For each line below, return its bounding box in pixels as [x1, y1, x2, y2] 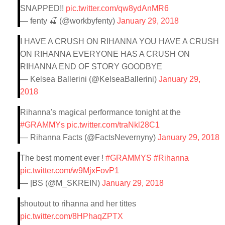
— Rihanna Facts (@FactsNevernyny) [20, 133, 158, 142]
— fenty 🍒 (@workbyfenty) [20, 16, 117, 25]
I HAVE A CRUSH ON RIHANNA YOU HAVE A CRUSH [20, 37, 219, 46]
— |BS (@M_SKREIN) [20, 178, 102, 187]
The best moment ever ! [20, 153, 105, 162]
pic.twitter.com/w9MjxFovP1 [20, 166, 119, 175]
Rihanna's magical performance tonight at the [20, 107, 181, 117]
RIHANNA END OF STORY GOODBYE [20, 62, 162, 71]
